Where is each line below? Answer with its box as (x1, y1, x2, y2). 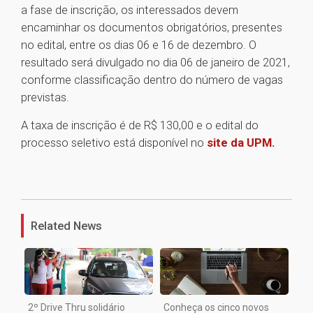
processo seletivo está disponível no (21, 136, 207, 150)
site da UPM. (207, 136, 275, 150)
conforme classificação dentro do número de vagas (21, 73, 283, 87)
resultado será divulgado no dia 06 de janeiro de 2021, (21, 55, 290, 70)
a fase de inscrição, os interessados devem (21, 3, 238, 17)
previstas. (21, 90, 72, 105)
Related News (31, 219, 102, 233)
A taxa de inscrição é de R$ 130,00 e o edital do (21, 118, 259, 133)
